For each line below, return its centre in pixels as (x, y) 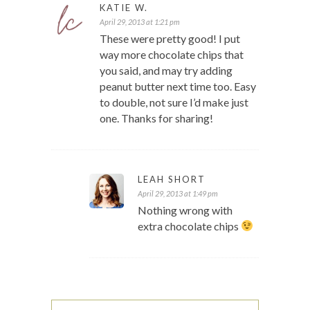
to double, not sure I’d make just (174, 102)
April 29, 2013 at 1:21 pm (140, 21)
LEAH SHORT (172, 179)
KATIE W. (124, 7)
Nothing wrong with (185, 210)
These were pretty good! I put (170, 38)
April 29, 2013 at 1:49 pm (178, 193)
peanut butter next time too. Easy (178, 86)
